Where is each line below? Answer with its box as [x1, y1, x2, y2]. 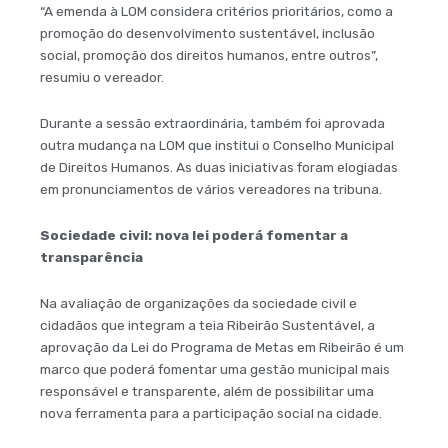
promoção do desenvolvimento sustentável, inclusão [40, 25, 375, 42]
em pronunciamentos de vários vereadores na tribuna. [40, 180, 382, 197]
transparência [40, 248, 146, 265]
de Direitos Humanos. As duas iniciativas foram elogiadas [40, 158, 398, 175]
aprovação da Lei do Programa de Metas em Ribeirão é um [40, 338, 404, 355]
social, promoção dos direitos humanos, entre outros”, [40, 47, 378, 64]
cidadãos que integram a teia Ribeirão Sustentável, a [40, 316, 375, 333]
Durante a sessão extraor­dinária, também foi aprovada [40, 114, 385, 131]
